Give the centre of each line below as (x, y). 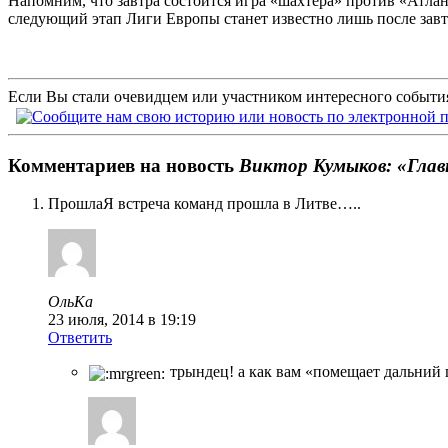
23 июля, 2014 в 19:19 (122, 320)
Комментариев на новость (123, 165)
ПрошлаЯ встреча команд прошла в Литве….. (204, 204)
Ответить (80, 338)
